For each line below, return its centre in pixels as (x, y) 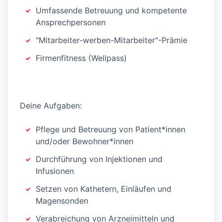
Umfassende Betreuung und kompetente (111, 11)
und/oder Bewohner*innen (84, 141)
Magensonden (62, 201)
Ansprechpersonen (71, 23)
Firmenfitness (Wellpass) (81, 58)
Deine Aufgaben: (51, 106)
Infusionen (55, 171)
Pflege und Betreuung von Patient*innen (111, 130)
